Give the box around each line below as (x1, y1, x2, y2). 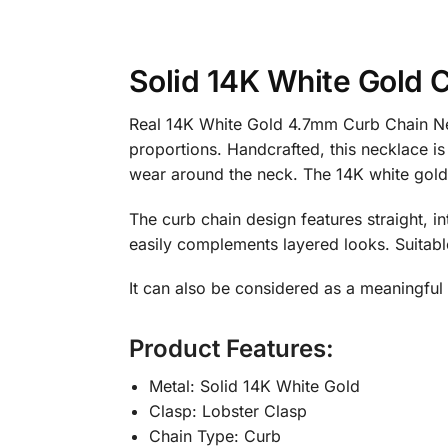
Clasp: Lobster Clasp (148, 401, 307, 422)
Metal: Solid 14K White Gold (148, 376, 360, 397)
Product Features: (128, 334, 334, 364)
